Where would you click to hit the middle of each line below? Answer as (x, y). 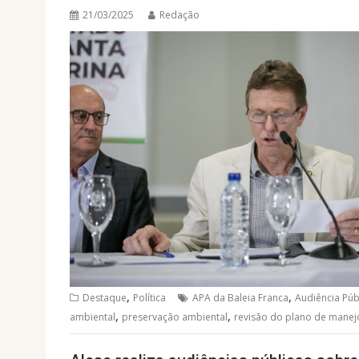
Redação (179, 15)
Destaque (105, 297)
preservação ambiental (175, 317)
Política (149, 297)
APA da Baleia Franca (240, 297)
